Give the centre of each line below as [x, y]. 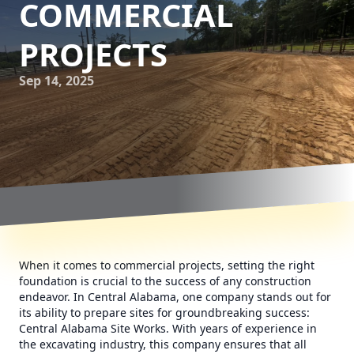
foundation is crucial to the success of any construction [165, 281]
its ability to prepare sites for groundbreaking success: [164, 313]
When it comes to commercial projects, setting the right [167, 265]
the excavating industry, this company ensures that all [163, 344]
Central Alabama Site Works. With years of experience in [168, 328]
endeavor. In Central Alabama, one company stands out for [175, 297]
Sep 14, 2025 [56, 81]
